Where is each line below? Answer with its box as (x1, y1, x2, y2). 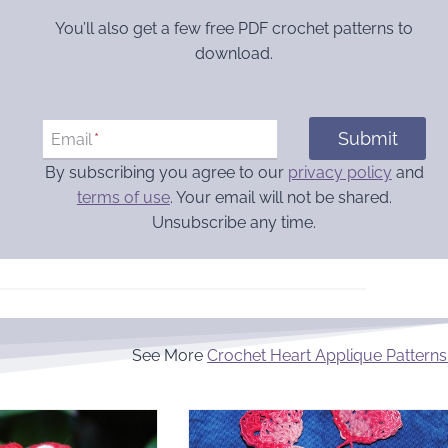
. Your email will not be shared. (169, 187, 392, 207)
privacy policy (287, 162, 392, 182)
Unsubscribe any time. (152, 212, 317, 232)
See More (132, 345, 208, 365)
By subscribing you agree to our (44, 162, 288, 182)
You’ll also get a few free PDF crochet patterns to (55, 19, 414, 39)
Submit (337, 127, 398, 149)
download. (195, 44, 274, 64)
